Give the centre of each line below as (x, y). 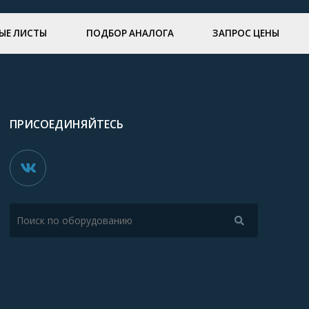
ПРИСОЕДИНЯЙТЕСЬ (67, 124)
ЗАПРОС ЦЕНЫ (246, 33)
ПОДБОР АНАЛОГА (130, 33)
